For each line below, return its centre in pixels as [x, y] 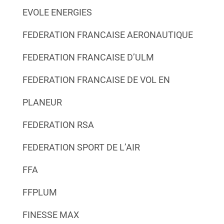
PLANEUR [42, 102]
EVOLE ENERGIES [57, 12]
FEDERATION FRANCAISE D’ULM [88, 57]
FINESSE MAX [50, 214]
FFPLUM [39, 192]
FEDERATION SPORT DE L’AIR [81, 147]
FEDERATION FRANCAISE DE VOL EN [96, 79]
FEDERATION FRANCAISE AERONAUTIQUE [107, 34]
